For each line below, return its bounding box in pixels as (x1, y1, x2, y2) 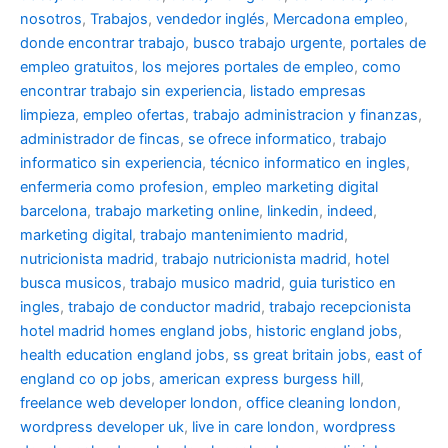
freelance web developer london (20, 394, 238, 413)
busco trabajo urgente (193, 34, 342, 53)
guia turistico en (289, 274, 396, 293)
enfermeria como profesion (20, 178, 204, 197)
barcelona (20, 202, 87, 221)
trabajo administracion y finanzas (193, 106, 418, 125)
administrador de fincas (20, 130, 180, 149)
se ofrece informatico (188, 130, 332, 149)
